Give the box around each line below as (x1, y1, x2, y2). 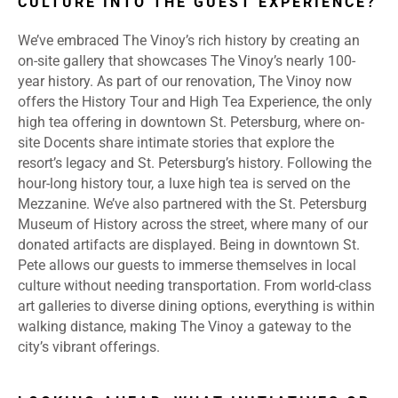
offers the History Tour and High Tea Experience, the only (18, 93, 372, 111)
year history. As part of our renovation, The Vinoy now (18, 73, 352, 91)
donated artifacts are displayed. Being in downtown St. (18, 236, 360, 254)
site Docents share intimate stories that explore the (18, 134, 334, 152)
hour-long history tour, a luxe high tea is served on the (18, 175, 350, 193)
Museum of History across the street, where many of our (18, 216, 368, 234)
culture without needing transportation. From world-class (18, 277, 371, 295)
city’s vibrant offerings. (18, 338, 160, 356)
